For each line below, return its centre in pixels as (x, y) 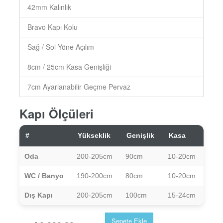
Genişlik (140, 136)
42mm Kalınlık (49, 7)
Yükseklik (94, 136)
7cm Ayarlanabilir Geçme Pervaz (79, 87)
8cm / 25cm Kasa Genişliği (69, 67)
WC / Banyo (44, 176)
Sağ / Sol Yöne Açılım (60, 47)
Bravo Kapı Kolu (52, 27)
